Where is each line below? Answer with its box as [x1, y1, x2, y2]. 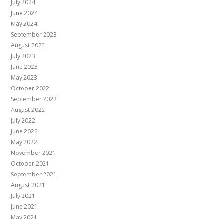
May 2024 [11, 20, 38, 28]
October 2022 [11, 84, 50, 93]
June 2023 [11, 63, 38, 71]
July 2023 [11, 52, 36, 61]
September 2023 [11, 30, 57, 39]
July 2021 [11, 192, 36, 200]
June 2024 [11, 9, 38, 18]
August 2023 [11, 41, 45, 50]
